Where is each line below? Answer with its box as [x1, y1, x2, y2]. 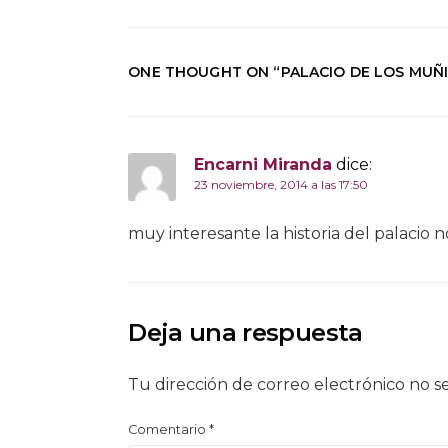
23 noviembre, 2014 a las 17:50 [194, 176, 369, 192]
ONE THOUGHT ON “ [128, 62, 281, 81]
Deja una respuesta [128, 317, 363, 347]
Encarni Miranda [194, 154, 333, 174]
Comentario [128, 421, 210, 437]
